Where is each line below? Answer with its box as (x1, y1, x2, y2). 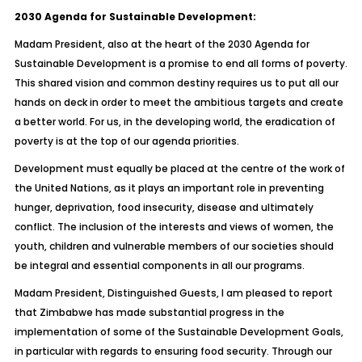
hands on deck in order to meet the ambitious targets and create (14, 95, 343, 109)
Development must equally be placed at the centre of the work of (14, 162, 345, 175)
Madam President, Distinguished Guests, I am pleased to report (14, 286, 333, 300)
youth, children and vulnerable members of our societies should (14, 239, 334, 253)
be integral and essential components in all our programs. (14, 259, 305, 272)
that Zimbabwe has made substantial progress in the (14, 305, 284, 319)
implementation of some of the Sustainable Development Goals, (14, 325, 343, 339)
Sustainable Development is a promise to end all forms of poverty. (14, 57, 347, 70)
